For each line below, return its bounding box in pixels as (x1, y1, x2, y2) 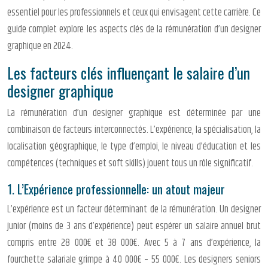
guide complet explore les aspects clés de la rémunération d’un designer (7, 22, 261, 38)
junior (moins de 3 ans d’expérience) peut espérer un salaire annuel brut (7, 218, 261, 234)
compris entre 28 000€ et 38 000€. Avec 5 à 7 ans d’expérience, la (7, 235, 261, 251)
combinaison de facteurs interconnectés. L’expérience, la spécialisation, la (7, 122, 261, 138)
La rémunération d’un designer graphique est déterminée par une (7, 105, 261, 121)
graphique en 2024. (7, 38, 73, 54)
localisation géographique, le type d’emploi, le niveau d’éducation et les (7, 139, 261, 155)
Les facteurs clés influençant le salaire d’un (7, 62, 250, 84)
